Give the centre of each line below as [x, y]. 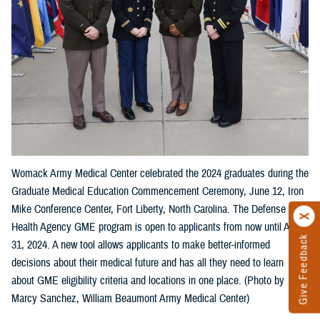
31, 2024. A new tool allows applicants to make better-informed [141, 245]
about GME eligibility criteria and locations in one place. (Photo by [148, 280]
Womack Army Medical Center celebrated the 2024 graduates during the [160, 173]
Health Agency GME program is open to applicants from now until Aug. [157, 227]
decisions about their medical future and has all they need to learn [147, 262]
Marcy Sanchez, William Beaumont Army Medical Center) [130, 298]
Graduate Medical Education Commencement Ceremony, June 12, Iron [157, 191]
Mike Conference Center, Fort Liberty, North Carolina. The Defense [149, 209]
